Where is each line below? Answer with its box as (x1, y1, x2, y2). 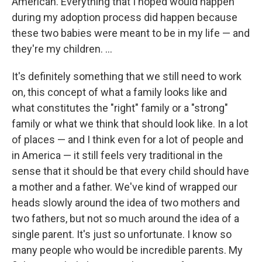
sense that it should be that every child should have (12, 165, 249, 178)
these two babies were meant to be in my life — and (12, 27, 250, 40)
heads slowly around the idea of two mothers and (12, 196, 240, 209)
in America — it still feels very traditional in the (12, 149, 223, 162)
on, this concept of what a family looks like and (12, 86, 227, 99)
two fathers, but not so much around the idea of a (12, 212, 239, 225)
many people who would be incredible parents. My (12, 244, 243, 257)
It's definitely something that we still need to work (12, 70, 242, 83)
